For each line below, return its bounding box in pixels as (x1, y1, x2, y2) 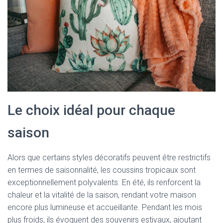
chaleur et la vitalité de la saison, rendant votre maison (7, 190, 196, 200)
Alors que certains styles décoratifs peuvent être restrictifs (7, 152, 211, 162)
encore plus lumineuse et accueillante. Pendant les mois (7, 202, 202, 212)
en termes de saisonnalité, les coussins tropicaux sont (7, 165, 196, 175)
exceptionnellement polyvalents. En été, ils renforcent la (7, 177, 201, 187)
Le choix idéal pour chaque (7, 102, 175, 118)
